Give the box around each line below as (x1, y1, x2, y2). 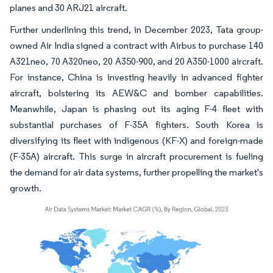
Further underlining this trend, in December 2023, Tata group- (10, 23, 263, 35)
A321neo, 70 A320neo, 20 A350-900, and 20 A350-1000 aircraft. (10, 55, 263, 67)
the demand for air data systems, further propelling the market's (10, 166, 263, 178)
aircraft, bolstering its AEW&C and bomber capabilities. (10, 87, 263, 99)
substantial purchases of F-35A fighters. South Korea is (10, 118, 263, 130)
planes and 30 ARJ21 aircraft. (10, 1, 127, 13)
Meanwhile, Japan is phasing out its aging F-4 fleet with (10, 102, 263, 115)
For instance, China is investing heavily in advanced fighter (10, 71, 263, 83)
